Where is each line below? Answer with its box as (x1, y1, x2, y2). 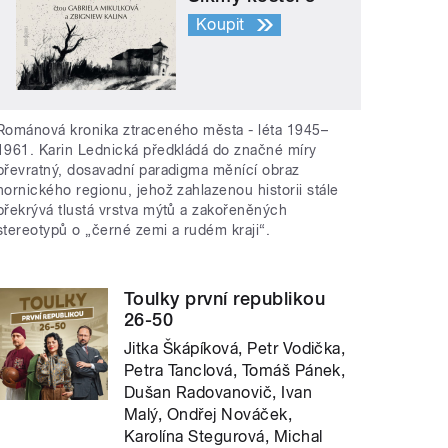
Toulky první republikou (124, 288, 326, 310)
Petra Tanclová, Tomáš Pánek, (124, 361, 346, 381)
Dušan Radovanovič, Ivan (124, 383, 313, 403)
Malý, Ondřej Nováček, (124, 405, 293, 425)
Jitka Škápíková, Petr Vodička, (124, 339, 346, 359)
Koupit (196, 14, 245, 34)
